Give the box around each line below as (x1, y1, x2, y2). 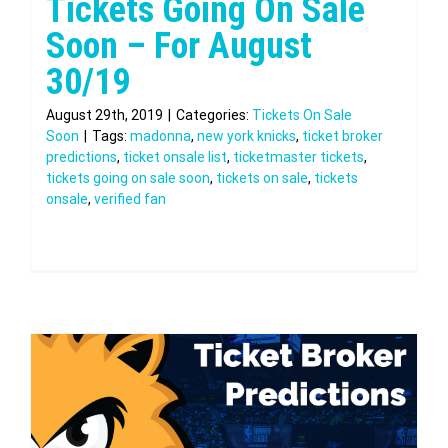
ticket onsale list (123, 149, 227, 165)
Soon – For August (46, 25, 312, 67)
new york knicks (197, 128, 296, 144)
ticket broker (302, 128, 383, 144)
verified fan (94, 191, 166, 207)
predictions (46, 149, 117, 165)
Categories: (176, 107, 252, 123)
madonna (130, 128, 191, 144)
